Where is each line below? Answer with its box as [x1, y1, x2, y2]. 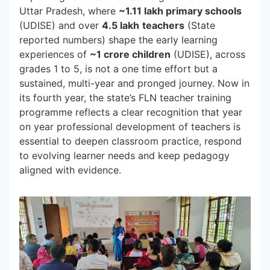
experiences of [19, 48, 90, 60]
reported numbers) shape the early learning [19, 34, 218, 46]
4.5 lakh [102, 19, 139, 31]
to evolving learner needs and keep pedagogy [19, 149, 230, 162]
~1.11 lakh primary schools [119, 5, 242, 17]
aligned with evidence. [19, 164, 121, 176]
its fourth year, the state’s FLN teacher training [19, 92, 231, 104]
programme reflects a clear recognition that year [19, 106, 242, 118]
